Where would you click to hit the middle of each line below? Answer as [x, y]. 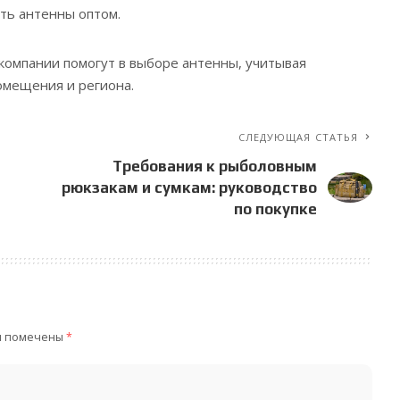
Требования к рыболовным [215, 167]
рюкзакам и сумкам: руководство [190, 188]
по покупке [276, 209]
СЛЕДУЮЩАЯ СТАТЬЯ [298, 137]
